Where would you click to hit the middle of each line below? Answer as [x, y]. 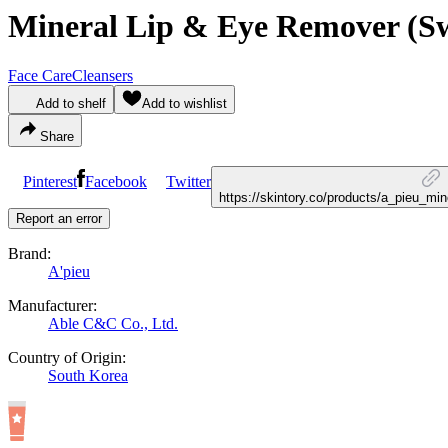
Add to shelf [71, 103]
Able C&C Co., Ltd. [113, 323]
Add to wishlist [184, 103]
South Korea [88, 375]
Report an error [59, 218]
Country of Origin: [67, 357]
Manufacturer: [52, 305]
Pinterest [50, 181]
